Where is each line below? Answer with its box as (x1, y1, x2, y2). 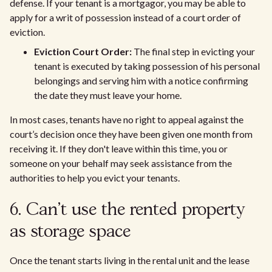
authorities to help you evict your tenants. (10, 172, 180, 184)
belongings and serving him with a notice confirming (34, 75, 248, 87)
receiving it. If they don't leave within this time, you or (10, 143, 228, 155)
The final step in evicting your (132, 46, 255, 58)
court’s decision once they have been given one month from (10, 128, 253, 140)
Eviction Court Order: (34, 46, 132, 58)
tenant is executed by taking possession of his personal (34, 60, 260, 72)
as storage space (10, 224, 131, 241)
